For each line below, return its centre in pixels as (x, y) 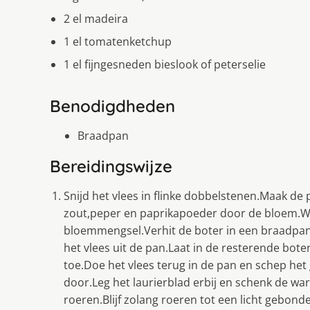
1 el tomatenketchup (118, 41)
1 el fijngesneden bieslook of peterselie (165, 64)
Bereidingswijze (111, 166)
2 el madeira (96, 18)
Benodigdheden (112, 106)
